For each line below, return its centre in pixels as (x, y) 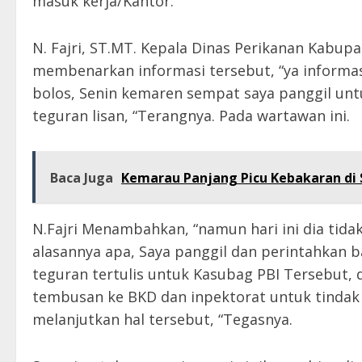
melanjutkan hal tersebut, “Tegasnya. (162, 320)
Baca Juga (82, 178)
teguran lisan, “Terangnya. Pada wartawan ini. (191, 116)
